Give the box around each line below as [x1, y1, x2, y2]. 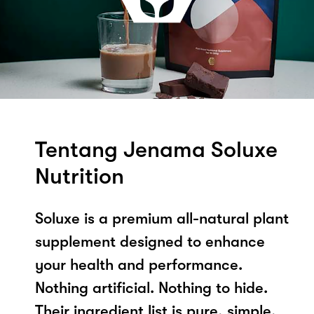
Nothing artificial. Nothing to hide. [35, 278, 268, 296]
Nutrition [35, 163, 124, 189]
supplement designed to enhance [35, 232, 265, 250]
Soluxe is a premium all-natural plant [35, 209, 289, 227]
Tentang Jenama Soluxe [35, 136, 278, 163]
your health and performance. [35, 255, 243, 273]
